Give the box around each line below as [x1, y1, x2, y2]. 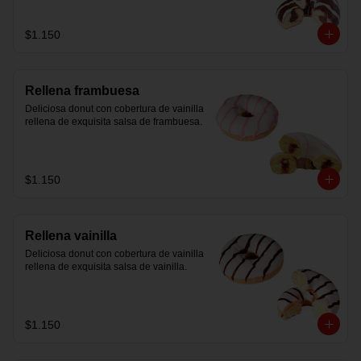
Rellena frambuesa [25, 84, 139, 98]
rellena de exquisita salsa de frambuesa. [25, 116, 202, 127]
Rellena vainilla [25, 229, 117, 243]
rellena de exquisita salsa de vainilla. [25, 261, 187, 272]
